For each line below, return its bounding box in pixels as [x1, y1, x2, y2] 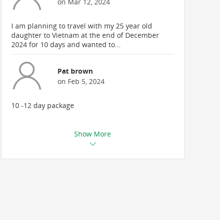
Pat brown [57, 66, 93, 76]
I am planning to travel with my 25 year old [11, 21, 153, 30]
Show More [74, 129, 111, 138]
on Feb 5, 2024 [57, 76, 105, 86]
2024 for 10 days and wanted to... [11, 40, 121, 49]
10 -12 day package [11, 101, 75, 110]
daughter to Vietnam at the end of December [11, 30, 160, 40]
